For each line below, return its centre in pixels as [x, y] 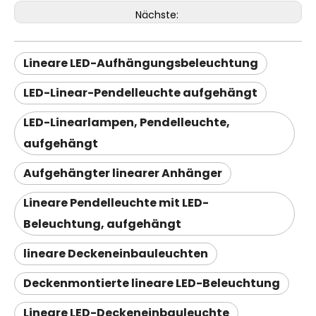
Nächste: [158, 15]
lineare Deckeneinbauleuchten [116, 254]
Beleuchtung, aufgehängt [102, 224]
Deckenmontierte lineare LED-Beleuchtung [152, 283]
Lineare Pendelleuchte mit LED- [116, 203]
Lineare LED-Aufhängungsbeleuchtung [141, 63]
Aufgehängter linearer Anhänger [123, 173]
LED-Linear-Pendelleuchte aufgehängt [140, 93]
